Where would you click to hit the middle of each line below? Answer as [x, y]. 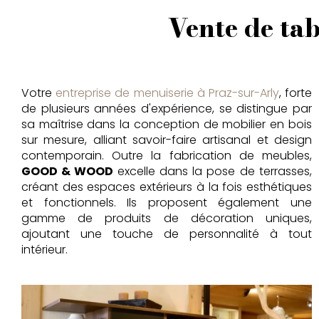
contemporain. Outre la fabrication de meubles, [167, 156]
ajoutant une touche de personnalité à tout [167, 234]
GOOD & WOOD [69, 171]
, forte [295, 93]
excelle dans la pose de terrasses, [214, 171]
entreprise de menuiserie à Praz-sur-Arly [167, 93]
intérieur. [46, 250]
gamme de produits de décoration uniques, [167, 218]
